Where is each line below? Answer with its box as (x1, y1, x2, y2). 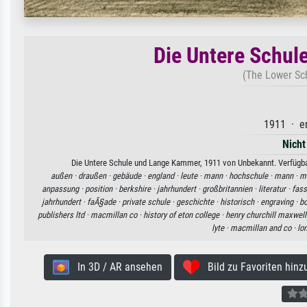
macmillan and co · (230, 222, 297, 233)
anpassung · (42, 183, 85, 194)
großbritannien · (202, 183, 258, 194)
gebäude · (112, 170, 147, 181)
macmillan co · (90, 209, 143, 220)
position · (85, 183, 119, 194)
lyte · (212, 222, 230, 233)
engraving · (260, 196, 299, 207)
